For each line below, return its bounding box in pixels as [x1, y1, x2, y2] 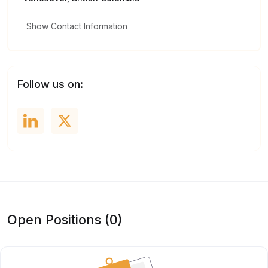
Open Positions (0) [7, 211, 123, 227]
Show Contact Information [26, 21, 127, 32]
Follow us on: [17, 77, 83, 90]
